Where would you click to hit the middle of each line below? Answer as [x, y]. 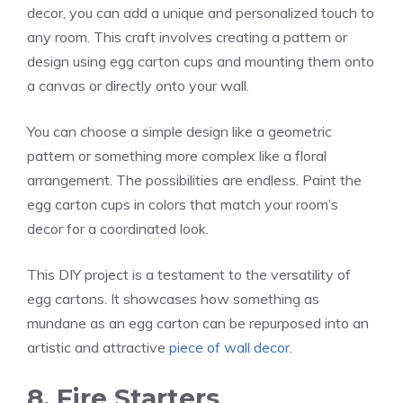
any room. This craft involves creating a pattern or [187, 36]
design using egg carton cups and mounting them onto [201, 61]
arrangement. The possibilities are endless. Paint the [194, 179]
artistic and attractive [98, 347]
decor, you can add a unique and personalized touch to [201, 12]
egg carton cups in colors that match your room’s [183, 204]
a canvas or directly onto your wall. [138, 85]
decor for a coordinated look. [118, 228]
